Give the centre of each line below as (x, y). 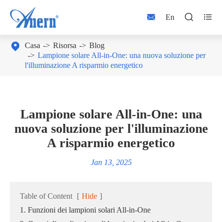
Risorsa (65, 45)
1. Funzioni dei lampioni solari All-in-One (85, 210)
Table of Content (46, 196)
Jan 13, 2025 (111, 162)
